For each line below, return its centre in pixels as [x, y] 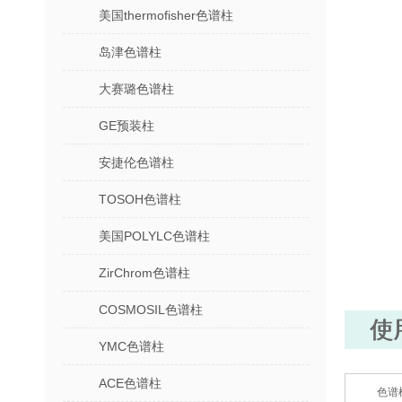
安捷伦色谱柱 [136, 162]
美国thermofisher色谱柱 [166, 15]
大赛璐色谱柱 [136, 89]
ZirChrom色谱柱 [144, 273]
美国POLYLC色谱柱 [154, 236]
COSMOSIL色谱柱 [151, 310]
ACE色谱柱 [130, 383]
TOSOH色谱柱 [140, 199]
